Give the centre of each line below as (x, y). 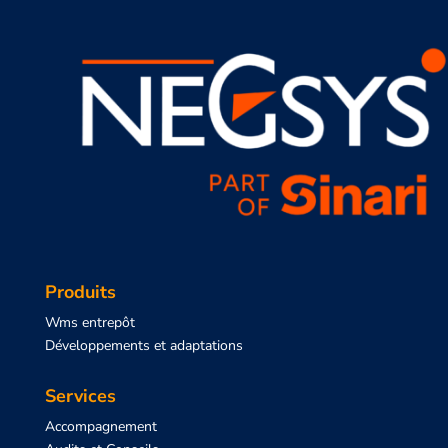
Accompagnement (100, 426)
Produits (80, 291)
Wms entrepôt (89, 322)
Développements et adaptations (143, 345)
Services (80, 395)
